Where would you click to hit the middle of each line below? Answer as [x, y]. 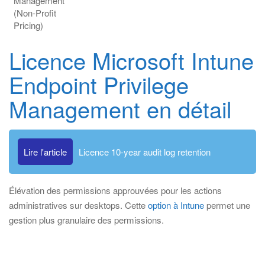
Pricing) [28, 25]
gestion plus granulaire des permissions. [86, 220]
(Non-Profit [35, 13]
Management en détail [120, 109]
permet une [227, 205]
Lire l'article [45, 152]
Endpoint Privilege [99, 84]
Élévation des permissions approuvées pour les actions [115, 190]
